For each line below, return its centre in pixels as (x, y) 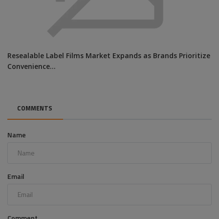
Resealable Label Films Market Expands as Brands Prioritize (109, 56)
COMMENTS (35, 108)
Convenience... (32, 67)
